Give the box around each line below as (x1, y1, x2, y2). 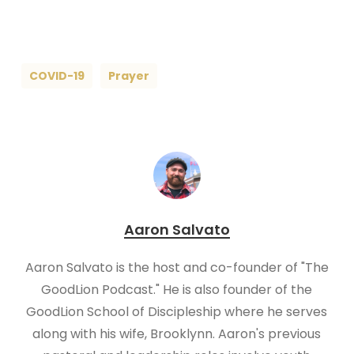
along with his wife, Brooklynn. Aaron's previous (32, 325, 322, 344)
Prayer (107, 68, 149, 85)
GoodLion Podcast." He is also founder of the (41, 281, 313, 299)
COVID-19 (28, 68, 85, 85)
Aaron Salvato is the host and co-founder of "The (24, 258, 329, 277)
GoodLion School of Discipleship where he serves (26, 303, 328, 322)
